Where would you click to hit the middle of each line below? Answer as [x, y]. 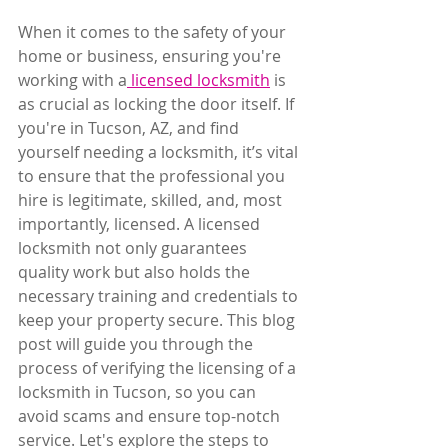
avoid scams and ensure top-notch [151, 416]
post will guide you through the [137, 344]
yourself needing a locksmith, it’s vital [160, 152]
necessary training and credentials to [160, 296]
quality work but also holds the [136, 272]
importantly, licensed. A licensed [141, 224]
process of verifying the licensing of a [159, 368]
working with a [72, 80]
